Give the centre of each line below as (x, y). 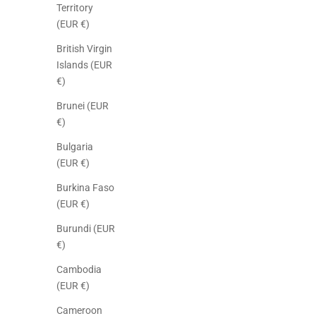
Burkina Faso (85, 188)
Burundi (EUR (86, 229)
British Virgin (84, 49)
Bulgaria (75, 147)
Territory (75, 8)
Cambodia (79, 270)
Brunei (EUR (83, 106)
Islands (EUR (84, 65)
